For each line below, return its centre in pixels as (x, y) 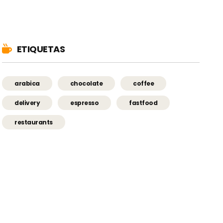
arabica (27, 83)
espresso (85, 103)
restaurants (34, 122)
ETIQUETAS (41, 49)
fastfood (143, 103)
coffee (144, 83)
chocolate (86, 83)
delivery (27, 103)
